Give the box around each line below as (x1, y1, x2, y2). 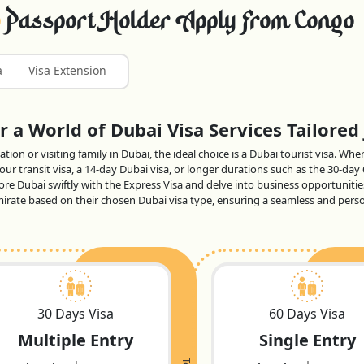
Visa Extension (28, 62, 106, 78)
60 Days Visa (269, 304, 345, 323)
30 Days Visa (37, 304, 114, 323)
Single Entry (258, 328, 356, 351)
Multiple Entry (18, 328, 133, 351)
